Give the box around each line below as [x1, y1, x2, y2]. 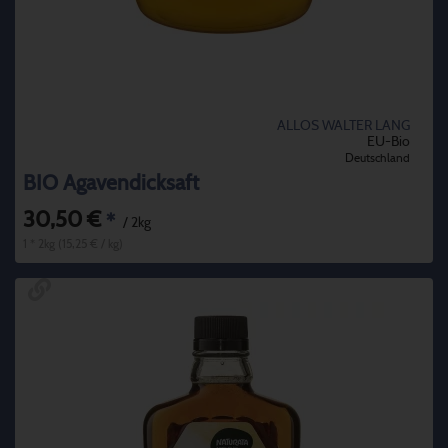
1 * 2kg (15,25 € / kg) [23, 238, 123, 251]
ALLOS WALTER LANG [277, 119, 410, 134]
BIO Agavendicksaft [23, 173, 199, 195]
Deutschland [345, 152, 410, 165]
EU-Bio [367, 135, 410, 150]
